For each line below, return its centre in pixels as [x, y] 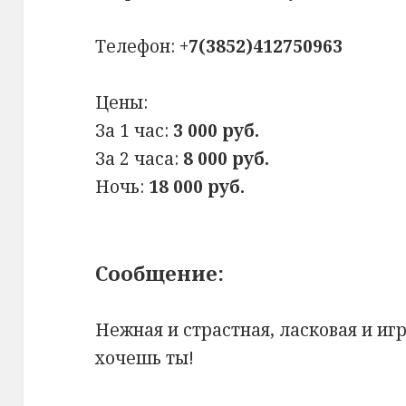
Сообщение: [160, 273]
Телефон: [138, 47]
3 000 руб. [217, 131]
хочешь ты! [145, 358]
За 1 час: [135, 131]
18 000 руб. [197, 187]
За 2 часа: [140, 159]
